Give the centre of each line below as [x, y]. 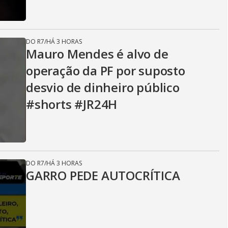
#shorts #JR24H [72, 104]
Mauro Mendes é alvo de [97, 54]
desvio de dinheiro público [103, 87]
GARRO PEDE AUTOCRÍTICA [103, 175]
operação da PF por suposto [106, 70]
